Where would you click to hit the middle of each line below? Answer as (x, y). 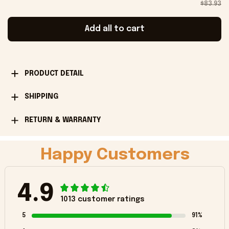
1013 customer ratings (102, 200)
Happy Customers (115, 155)
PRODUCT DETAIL (54, 73)
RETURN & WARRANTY (63, 120)
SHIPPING (41, 97)
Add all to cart (114, 29)
